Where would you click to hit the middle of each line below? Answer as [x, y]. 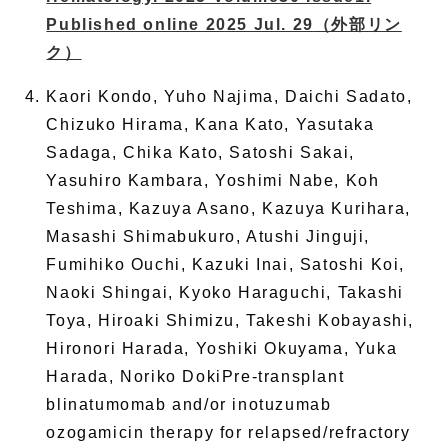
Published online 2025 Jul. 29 [180, 24]
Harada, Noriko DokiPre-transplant [195, 376]
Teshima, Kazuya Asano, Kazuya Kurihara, [228, 208]
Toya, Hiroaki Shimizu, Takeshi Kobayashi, [230, 320]
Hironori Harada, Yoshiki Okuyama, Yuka [222, 348]
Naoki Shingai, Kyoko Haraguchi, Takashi [225, 292]
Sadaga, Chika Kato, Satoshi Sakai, [200, 152]
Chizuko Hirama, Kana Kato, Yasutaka [210, 124]
